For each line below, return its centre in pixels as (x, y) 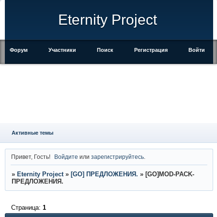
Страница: (27, 207)
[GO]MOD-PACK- (170, 174)
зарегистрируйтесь (118, 156)
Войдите (66, 156)
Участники (62, 50)
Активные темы (32, 133)
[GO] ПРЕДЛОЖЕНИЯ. (104, 174)
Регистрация (151, 50)
